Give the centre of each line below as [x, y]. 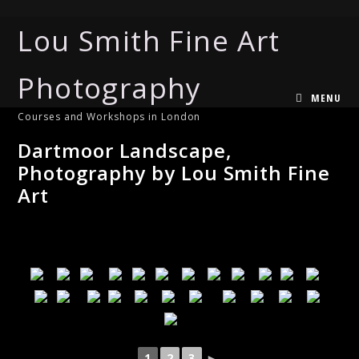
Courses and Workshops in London [109, 116]
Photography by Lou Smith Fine [174, 173]
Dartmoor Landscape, [125, 150]
